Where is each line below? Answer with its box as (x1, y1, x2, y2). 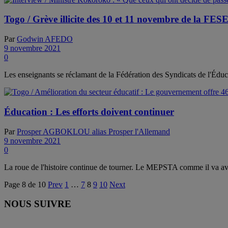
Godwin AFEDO (17, 35, 73, 44)
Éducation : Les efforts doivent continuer (4, 106, 174, 117)
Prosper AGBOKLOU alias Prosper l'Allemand (17, 127, 170, 136)
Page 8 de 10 (4, 180, 46, 189)
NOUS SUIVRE (4, 198, 71, 210)
